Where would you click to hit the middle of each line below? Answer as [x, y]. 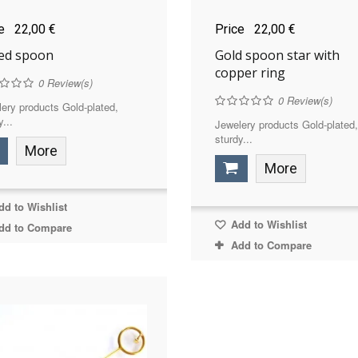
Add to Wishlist [267, 224]
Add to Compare [271, 245]
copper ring [250, 72]
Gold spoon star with [277, 55]
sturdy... [233, 138]
